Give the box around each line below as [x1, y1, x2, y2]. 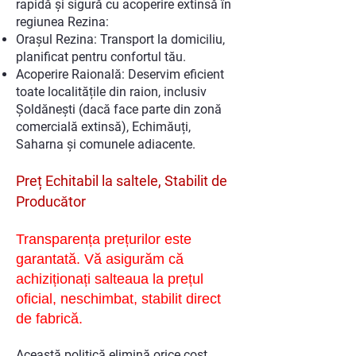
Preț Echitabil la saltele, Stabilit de [16, 172, 227, 189]
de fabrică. [16, 310, 83, 327]
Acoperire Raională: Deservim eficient [16, 66, 224, 82]
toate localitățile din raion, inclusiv [16, 83, 207, 99]
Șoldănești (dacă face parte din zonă [16, 101, 222, 117]
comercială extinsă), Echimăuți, [16, 118, 191, 134]
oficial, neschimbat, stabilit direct [16, 290, 221, 307]
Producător [16, 192, 86, 210]
